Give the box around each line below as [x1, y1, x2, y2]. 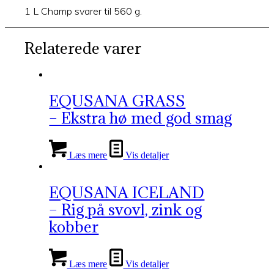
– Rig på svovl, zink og [49, 199, 202, 220]
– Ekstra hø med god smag [49, 108, 232, 128]
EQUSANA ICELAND [49, 182, 205, 202]
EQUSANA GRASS [49, 91, 186, 111]
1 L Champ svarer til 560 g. [24, 5, 143, 18]
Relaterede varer [24, 38, 142, 59]
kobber [49, 216, 99, 237]
